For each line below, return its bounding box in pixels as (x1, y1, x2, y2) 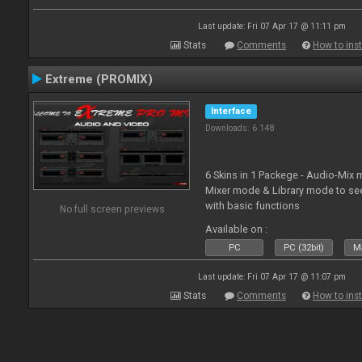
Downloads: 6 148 (205, 123, 275, 133)
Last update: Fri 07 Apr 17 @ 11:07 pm (197, 272, 346, 281)
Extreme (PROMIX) (45, 72, 153, 86)
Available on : (205, 222, 268, 235)
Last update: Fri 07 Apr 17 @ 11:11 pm (197, 22, 346, 31)
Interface (211, 106, 252, 116)
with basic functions (205, 199, 301, 212)
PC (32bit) (284, 242, 325, 253)
